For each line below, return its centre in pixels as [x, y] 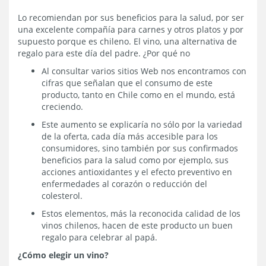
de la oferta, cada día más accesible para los [130, 136]
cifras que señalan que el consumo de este [127, 83]
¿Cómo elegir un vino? [63, 255]
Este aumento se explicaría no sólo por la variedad [142, 124]
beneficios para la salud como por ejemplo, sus [135, 160]
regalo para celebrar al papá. [99, 237]
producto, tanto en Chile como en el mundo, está [138, 94]
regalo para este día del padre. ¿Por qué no [104, 53]
